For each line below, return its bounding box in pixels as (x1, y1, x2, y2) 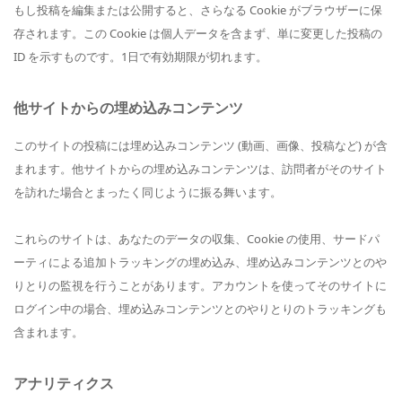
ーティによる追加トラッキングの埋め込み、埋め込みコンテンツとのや (13, 253, 387, 270)
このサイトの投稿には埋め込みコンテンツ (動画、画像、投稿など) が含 (13, 136, 388, 153)
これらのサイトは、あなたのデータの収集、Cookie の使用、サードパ (13, 230, 380, 247)
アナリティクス (13, 372, 114, 393)
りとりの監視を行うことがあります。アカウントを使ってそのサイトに (13, 276, 387, 293)
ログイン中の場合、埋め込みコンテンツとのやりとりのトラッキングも (13, 300, 387, 317)
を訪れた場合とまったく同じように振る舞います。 (13, 183, 282, 200)
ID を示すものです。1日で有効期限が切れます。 (13, 48, 267, 65)
